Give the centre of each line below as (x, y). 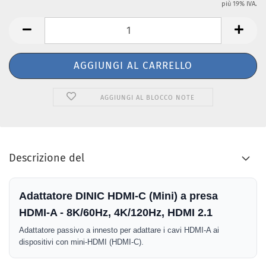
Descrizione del (47, 158)
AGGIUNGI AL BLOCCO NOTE (148, 98)
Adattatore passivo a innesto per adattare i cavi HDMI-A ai (119, 230)
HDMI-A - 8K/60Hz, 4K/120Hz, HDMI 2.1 (116, 213)
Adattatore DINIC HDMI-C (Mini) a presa (118, 196)
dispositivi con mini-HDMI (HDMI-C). (81, 242)
